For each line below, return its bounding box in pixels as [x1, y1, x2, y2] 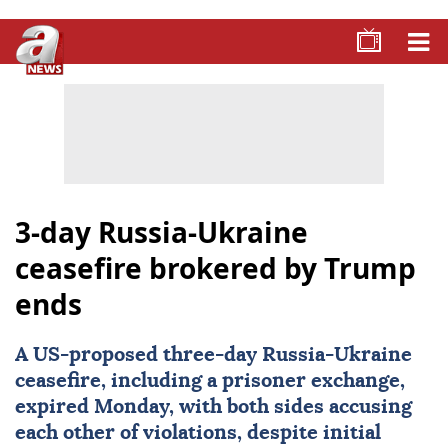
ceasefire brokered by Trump [15, 249, 416, 287]
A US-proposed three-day [15, 345, 262, 365]
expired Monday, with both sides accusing [15, 397, 412, 417]
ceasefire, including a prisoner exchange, [15, 371, 405, 391]
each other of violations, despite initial [15, 423, 381, 443]
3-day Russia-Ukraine [15, 213, 308, 251]
